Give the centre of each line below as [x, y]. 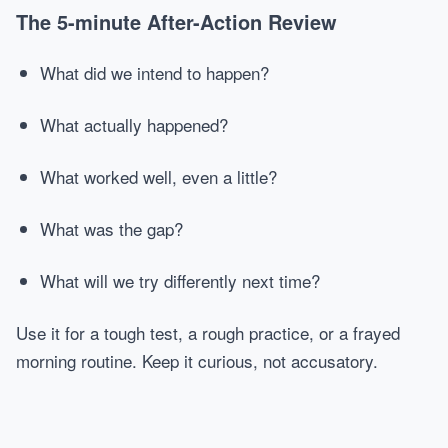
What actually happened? [134, 124]
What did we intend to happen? [154, 72]
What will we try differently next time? [180, 280]
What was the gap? [111, 228]
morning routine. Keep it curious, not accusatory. [197, 360]
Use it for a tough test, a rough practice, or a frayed [208, 332]
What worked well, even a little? [158, 176]
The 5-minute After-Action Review [176, 21]
